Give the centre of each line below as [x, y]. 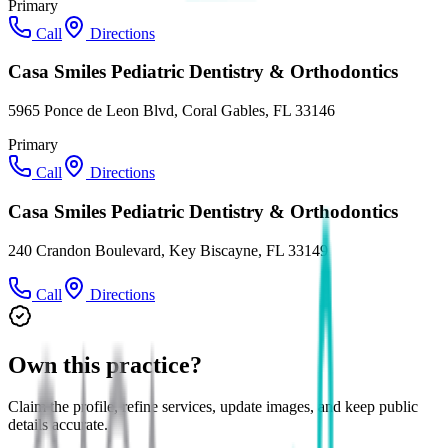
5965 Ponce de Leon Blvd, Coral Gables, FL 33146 [171, 111]
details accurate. [58, 425]
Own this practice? [105, 364]
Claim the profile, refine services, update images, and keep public [213, 407]
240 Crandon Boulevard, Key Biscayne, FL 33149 [168, 250]
